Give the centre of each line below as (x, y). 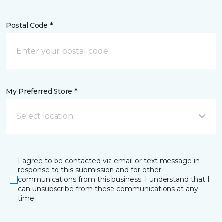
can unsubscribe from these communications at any (108, 189)
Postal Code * (29, 25)
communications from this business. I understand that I (114, 179)
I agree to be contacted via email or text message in (109, 161)
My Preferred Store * (42, 91)
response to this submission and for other (89, 170)
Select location (45, 116)
